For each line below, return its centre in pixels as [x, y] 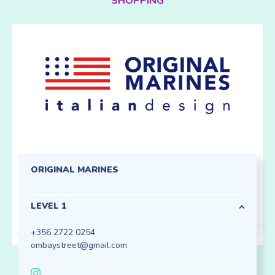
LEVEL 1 [48, 206]
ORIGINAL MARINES [75, 170]
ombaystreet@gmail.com [79, 245]
